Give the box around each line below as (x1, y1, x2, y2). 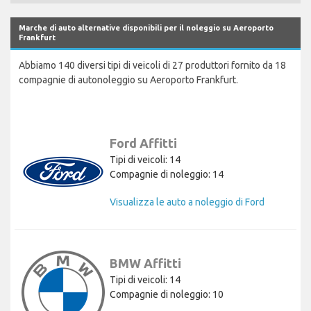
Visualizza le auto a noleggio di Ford (110, 196, 264, 208)
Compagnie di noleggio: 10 (110, 288, 224, 300)
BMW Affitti (110, 255, 181, 270)
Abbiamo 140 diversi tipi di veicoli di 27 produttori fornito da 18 (19, 59, 286, 71)
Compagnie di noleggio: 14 (110, 168, 224, 180)
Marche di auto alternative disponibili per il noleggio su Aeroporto (19, 23, 274, 32)
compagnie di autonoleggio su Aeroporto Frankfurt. (19, 74, 238, 85)
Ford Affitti (110, 135, 177, 150)
